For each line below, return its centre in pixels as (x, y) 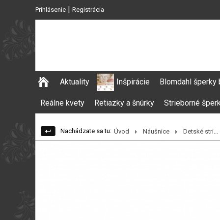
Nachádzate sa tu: (86, 131)
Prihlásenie (51, 10)
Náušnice (156, 131)
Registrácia (88, 10)
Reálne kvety (62, 103)
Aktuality (75, 82)
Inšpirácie (133, 82)
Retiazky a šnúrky (124, 103)
